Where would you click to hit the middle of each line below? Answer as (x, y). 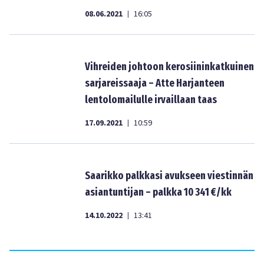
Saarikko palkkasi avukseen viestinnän (169, 176)
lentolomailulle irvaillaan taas (151, 100)
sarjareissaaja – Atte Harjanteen (155, 83)
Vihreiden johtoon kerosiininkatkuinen (169, 67)
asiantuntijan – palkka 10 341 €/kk (158, 192)
